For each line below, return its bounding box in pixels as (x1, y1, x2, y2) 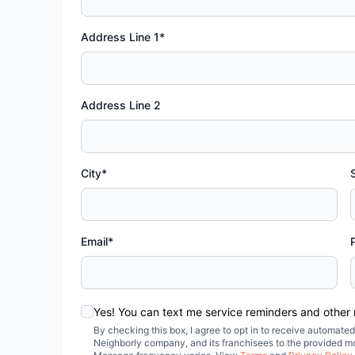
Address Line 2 (80, 98, 161, 112)
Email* (80, 235, 113, 248)
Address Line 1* (80, 30, 165, 44)
